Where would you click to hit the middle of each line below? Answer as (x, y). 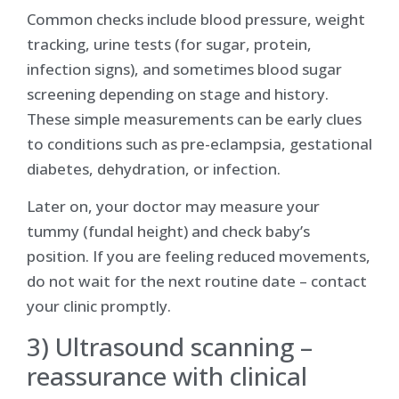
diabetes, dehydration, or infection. (154, 168)
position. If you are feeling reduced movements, (199, 256)
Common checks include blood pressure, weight (196, 19)
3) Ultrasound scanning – (170, 346)
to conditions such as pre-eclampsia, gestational (199, 143)
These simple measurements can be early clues (194, 118)
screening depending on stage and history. (178, 94)
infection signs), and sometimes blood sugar (184, 69)
